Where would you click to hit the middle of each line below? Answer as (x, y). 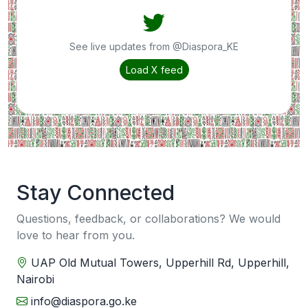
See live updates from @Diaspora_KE (154, 47)
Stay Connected (96, 193)
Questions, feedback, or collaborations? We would (148, 219)
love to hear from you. (76, 235)
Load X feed (154, 70)
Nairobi (35, 279)
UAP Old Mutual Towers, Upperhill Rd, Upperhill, (158, 263)
